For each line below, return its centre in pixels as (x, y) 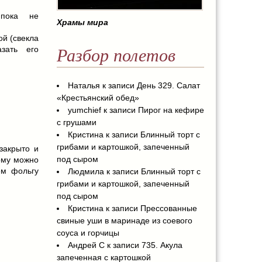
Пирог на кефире (171, 110)
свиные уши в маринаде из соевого (124, 221)
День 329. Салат (168, 86)
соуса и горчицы (88, 233)
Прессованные (168, 208)
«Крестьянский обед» (98, 98)
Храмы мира (82, 23)
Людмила (86, 172)
